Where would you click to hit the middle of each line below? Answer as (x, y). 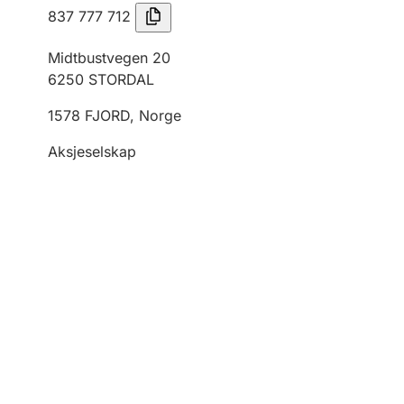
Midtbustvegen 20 (109, 58)
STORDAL (121, 79)
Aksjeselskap (92, 151)
